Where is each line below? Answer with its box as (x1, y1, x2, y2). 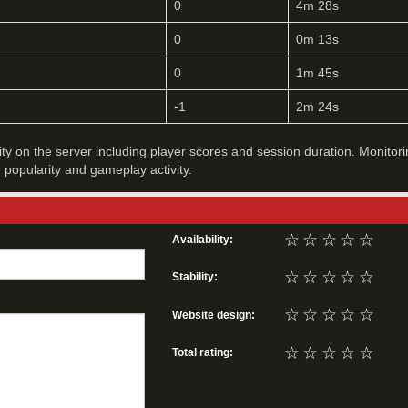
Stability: (171, 270, 218, 284)
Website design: (171, 308, 255, 321)
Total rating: (171, 345, 233, 359)
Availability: (171, 233, 233, 247)
